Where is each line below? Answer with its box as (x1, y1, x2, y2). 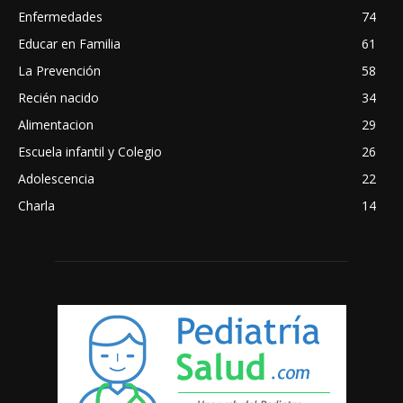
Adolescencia (18, 169, 94, 187)
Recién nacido (18, 88, 99, 106)
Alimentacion (18, 115, 94, 133)
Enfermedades (18, 7, 103, 25)
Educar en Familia (18, 34, 121, 52)
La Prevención (18, 61, 101, 79)
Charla (18, 196, 55, 214)
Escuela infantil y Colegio (18, 142, 162, 160)
